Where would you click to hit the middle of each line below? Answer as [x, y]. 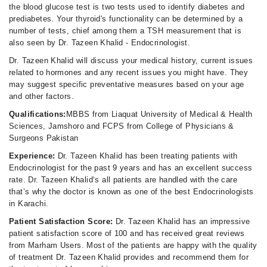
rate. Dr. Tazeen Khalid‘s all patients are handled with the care [123, 180]
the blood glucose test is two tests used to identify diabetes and [127, 7]
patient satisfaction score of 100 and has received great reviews [127, 233]
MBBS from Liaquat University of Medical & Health [159, 114]
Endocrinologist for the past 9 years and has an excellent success [131, 168]
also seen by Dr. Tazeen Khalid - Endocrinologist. [100, 43]
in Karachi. [29, 204]
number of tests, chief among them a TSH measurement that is [125, 31]
